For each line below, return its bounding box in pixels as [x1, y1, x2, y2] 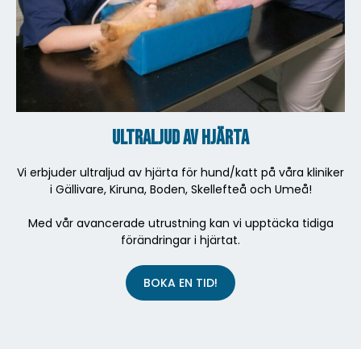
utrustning [147, 214, 210, 231]
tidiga [301, 214, 334, 231]
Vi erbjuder [17, 164, 77, 180]
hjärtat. [200, 231, 240, 248]
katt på [235, 164, 276, 180]
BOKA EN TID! [143, 274, 218, 291]
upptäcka [244, 214, 302, 231]
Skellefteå [190, 180, 250, 197]
